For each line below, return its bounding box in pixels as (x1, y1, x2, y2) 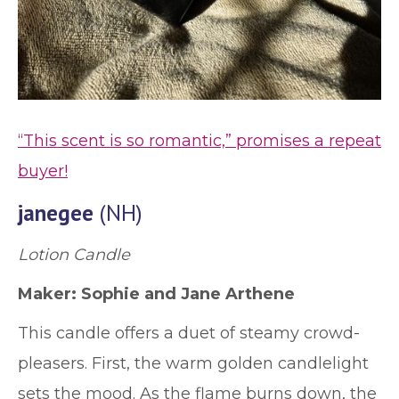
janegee (18, 199, 94, 227)
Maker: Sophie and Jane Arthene (18, 284, 295, 304)
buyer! (18, 161, 68, 181)
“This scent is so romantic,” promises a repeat (18, 131, 381, 151)
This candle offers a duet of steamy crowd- (18, 323, 360, 343)
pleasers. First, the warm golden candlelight (18, 354, 369, 373)
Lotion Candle (18, 245, 130, 265)
